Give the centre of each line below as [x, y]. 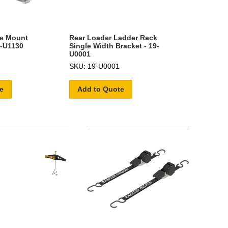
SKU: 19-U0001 [94, 66]
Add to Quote [101, 89]
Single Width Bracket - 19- [114, 46]
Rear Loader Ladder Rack [113, 37]
